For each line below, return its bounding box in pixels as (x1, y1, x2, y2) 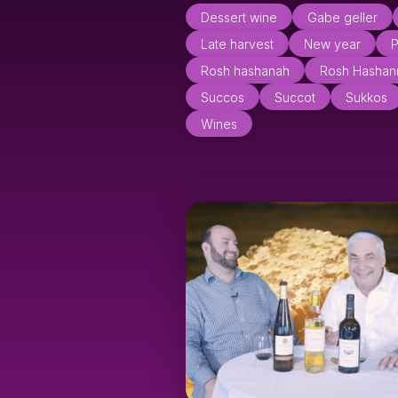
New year (304, 36, 361, 52)
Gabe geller (307, 9, 378, 25)
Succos (201, 89, 244, 105)
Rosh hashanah (201, 62, 290, 78)
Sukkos (346, 89, 387, 105)
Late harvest (201, 36, 274, 52)
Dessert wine (201, 9, 277, 25)
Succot (275, 89, 315, 105)
